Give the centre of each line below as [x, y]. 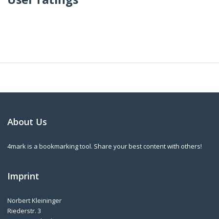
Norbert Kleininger [34, 200]
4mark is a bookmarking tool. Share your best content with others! [105, 146]
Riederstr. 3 [24, 210]
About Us [27, 121]
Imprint [23, 176]
